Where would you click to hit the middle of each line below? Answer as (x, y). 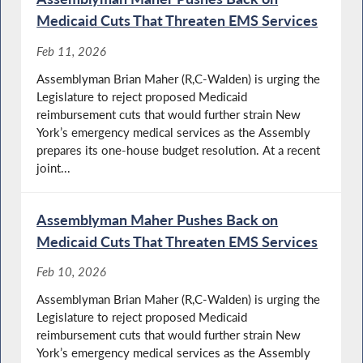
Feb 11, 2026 (72, 51)
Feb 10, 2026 (72, 272)
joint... (54, 167)
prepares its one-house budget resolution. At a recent (179, 149)
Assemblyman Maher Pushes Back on (158, 219)
